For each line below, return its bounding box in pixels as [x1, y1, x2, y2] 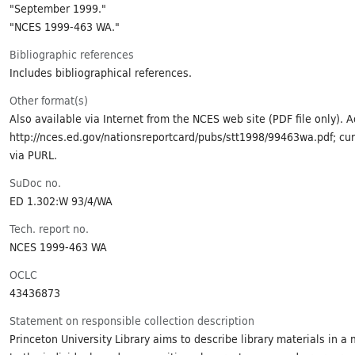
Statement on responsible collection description [10, 311, 254, 329]
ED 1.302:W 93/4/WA [10, 191, 113, 209]
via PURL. [10, 145, 57, 163]
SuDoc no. [10, 173, 61, 191]
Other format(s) [10, 90, 88, 109]
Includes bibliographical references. [10, 63, 192, 81]
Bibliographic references [10, 44, 134, 63]
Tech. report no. [10, 219, 89, 237]
